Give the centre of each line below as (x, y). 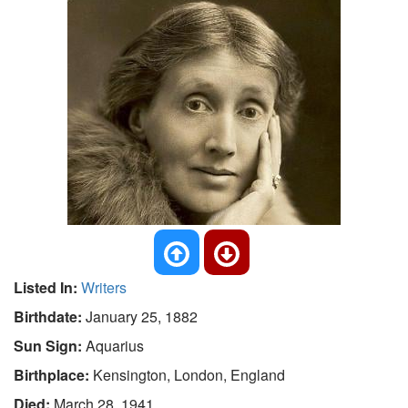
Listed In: (47, 287)
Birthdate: (50, 316)
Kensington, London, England (189, 375)
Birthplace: (53, 375)
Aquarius (115, 346)
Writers (104, 287)
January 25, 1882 (142, 316)
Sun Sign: (50, 346)
